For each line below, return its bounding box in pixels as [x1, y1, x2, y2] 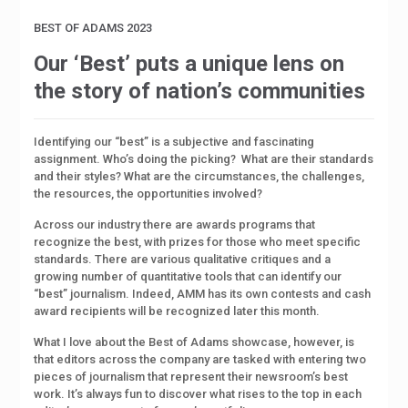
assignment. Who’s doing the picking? [33, 152, 236, 167]
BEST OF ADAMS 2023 [33, 21, 152, 36]
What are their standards [240, 152, 373, 167]
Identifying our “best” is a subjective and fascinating [33, 135, 314, 149]
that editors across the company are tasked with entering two [33, 352, 366, 367]
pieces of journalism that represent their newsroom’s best [33, 370, 348, 384]
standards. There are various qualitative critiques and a [33, 252, 331, 267]
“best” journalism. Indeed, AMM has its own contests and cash [33, 287, 371, 301]
